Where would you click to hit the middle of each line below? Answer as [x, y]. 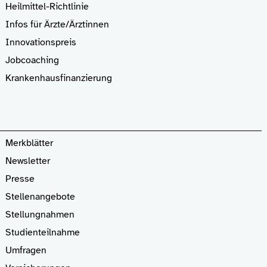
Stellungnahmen [40, 215]
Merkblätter [30, 143]
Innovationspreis [41, 42]
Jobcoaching [32, 60]
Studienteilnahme [43, 233]
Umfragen [26, 251]
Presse [20, 179]
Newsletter [28, 161]
